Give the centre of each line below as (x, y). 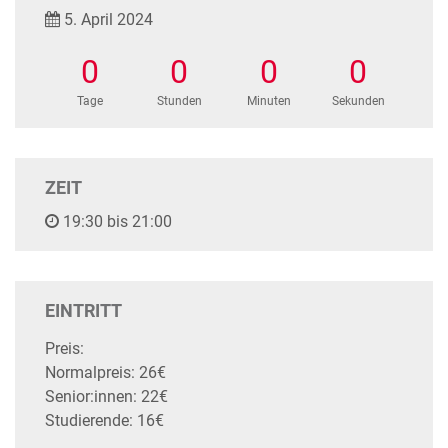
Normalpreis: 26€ (105, 372)
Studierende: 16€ (104, 420)
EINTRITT (83, 310)
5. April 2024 (106, 19)
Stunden (179, 101)
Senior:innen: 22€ (106, 396)
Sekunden (358, 101)
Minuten (268, 101)
